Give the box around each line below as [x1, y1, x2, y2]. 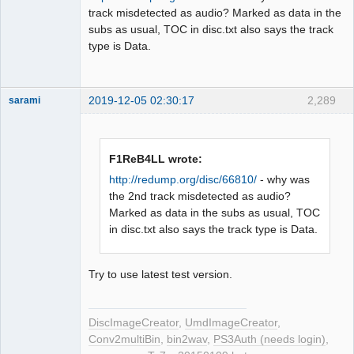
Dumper [9, 108, 43, 120]
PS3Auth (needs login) [213, 333, 326, 345]
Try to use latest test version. [88, 267, 232, 281]
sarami [9, 95, 40, 105]
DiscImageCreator [88, 317, 179, 329]
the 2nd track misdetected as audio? [109, 189, 292, 202]
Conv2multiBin [88, 333, 160, 345]
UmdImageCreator [185, 317, 277, 329]
